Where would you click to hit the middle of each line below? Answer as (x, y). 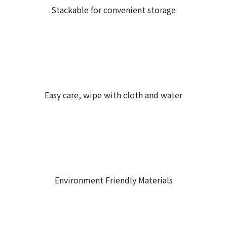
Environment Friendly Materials (113, 180)
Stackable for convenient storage (113, 9)
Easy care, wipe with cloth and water (113, 94)
